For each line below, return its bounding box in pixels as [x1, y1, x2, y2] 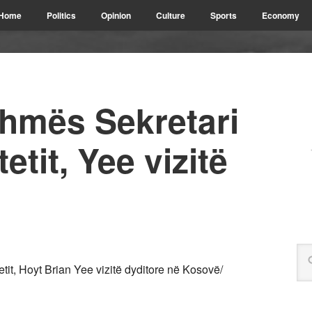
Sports [210, 9, 237, 22]
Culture [156, 9, 185, 22]
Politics [47, 9, 76, 22]
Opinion [101, 9, 131, 22]
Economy [262, 9, 299, 22]
